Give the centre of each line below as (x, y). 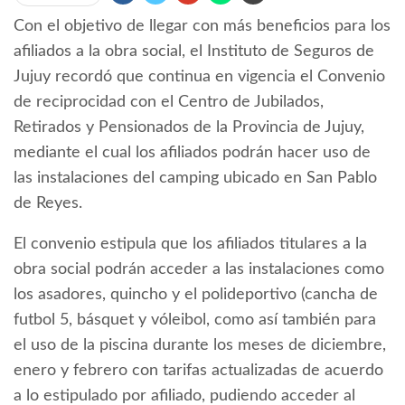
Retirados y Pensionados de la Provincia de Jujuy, (189, 128)
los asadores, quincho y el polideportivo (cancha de (196, 295)
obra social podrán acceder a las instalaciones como (199, 270)
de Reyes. (48, 204)
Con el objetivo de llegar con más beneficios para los (202, 27)
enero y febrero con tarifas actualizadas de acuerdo (198, 371)
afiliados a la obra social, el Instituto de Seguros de (194, 52)
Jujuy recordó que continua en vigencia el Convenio (199, 77)
